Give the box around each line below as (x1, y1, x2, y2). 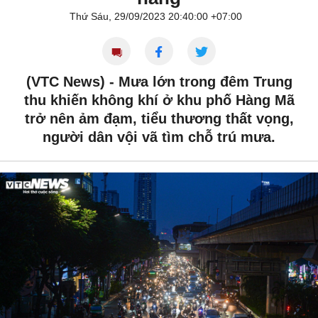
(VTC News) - (26, 74, 119, 90)
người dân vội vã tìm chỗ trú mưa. (43, 129, 275, 146)
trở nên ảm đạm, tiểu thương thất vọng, (24, 111, 294, 127)
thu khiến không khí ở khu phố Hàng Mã (23, 92, 295, 109)
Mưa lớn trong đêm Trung (118, 74, 292, 90)
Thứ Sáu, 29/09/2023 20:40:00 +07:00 (69, 11, 242, 23)
